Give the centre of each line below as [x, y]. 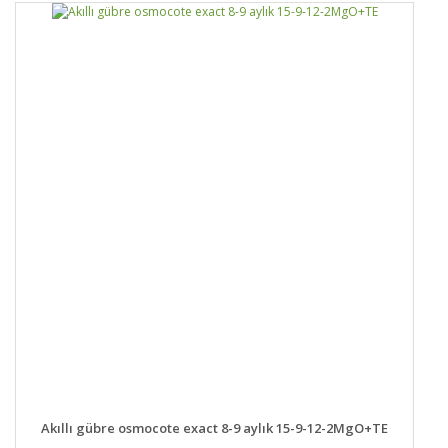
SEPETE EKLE [313, 418]
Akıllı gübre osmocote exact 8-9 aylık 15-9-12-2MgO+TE [214, 427]
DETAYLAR [115, 418]
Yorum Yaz [224, 11]
